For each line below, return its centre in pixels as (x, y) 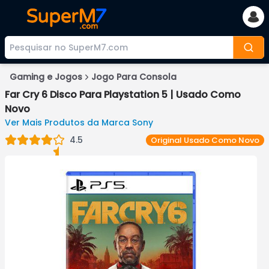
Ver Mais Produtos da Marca (68, 122)
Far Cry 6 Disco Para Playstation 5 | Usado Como (123, 95)
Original (166, 140)
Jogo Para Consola (134, 77)
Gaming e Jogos (46, 77)
